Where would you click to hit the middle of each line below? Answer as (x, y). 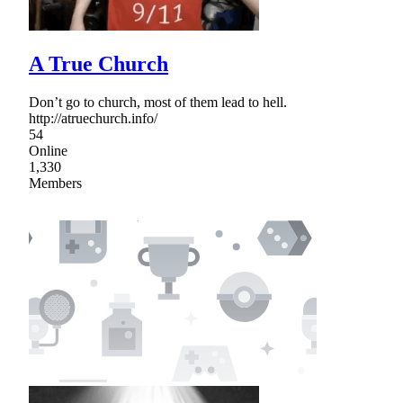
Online (48, 150)
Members (55, 183)
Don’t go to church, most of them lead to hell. (158, 102)
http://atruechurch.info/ (93, 118)
